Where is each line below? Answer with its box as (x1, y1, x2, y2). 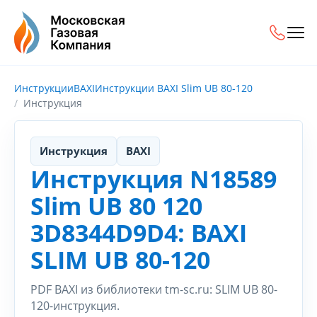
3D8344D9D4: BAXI (30, 217, 247, 249)
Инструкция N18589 (30, 163, 277, 195)
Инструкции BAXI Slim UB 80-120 (95, 81, 253, 95)
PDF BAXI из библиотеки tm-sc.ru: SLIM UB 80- (30, 282, 277, 297)
